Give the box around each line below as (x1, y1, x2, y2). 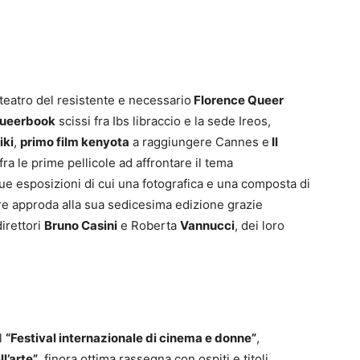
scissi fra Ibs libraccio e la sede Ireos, (55, 112, 271, 129)
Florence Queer (191, 92, 284, 108)
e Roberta (117, 217, 180, 233)
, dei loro (235, 217, 284, 233)
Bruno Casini (44, 217, 117, 233)
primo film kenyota (20, 133, 129, 149)
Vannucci (180, 217, 235, 233)
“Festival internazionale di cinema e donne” (6, 329, 256, 346)
